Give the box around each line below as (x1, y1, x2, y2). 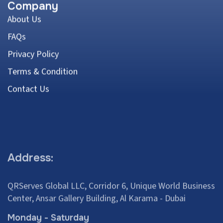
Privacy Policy (7, 46, 59, 59)
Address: (7, 115, 53, 130)
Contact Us (7, 81, 49, 94)
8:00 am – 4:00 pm (7, 192, 75, 205)
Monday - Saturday (7, 177, 89, 188)
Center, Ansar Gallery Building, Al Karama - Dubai (7, 157, 186, 170)
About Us (7, 11, 41, 24)
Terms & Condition (7, 63, 78, 76)
